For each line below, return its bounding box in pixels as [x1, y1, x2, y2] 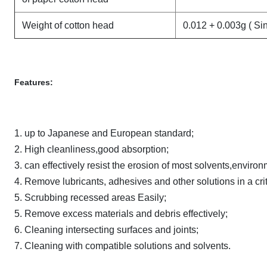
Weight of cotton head [22, 20, 114, 30]
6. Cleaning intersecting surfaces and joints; [14, 225, 198, 235]
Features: [14, 77, 53, 87]
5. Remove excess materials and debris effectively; [14, 209, 228, 219]
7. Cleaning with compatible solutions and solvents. [14, 241, 231, 251]
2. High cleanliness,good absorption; [14, 144, 169, 154]
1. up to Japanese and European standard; [14, 128, 194, 138]
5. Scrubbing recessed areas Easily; [14, 193, 166, 203]
